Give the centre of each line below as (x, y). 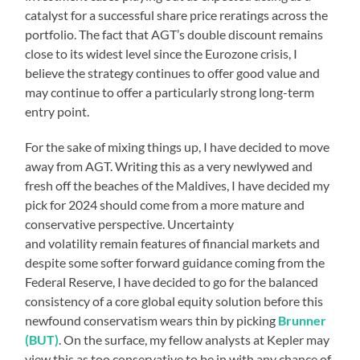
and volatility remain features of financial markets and (173, 243)
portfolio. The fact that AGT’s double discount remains (174, 34)
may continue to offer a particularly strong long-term (170, 92)
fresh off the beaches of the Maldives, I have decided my (178, 185)
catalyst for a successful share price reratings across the (177, 14)
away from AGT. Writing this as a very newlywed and (169, 166)
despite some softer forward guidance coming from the (175, 262)
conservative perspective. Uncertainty (130, 223)
